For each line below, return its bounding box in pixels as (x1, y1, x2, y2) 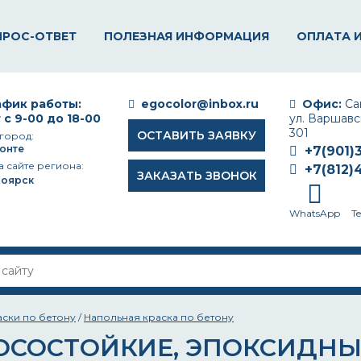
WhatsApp (289, 207, 340, 219)
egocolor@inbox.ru (141, 97, 259, 111)
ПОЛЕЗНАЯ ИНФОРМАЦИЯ (104, 29, 269, 44)
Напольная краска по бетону (84, 311, 234, 323)
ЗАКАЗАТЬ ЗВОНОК (136, 168, 257, 183)
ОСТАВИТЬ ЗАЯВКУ (137, 128, 256, 143)
